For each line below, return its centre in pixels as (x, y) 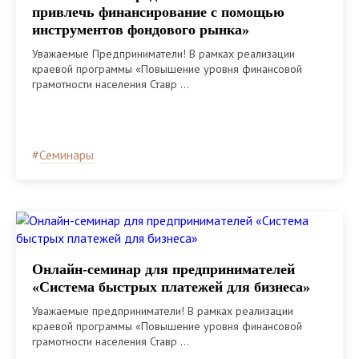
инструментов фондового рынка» (141, 29)
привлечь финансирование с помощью (158, 12)
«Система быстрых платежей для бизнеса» (171, 286)
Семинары (67, 154)
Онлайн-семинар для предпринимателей (163, 269)
